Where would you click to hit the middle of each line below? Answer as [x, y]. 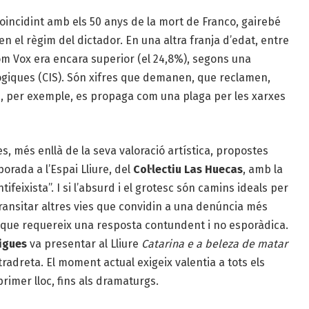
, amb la [262, 169]
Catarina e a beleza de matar [214, 243]
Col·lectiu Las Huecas [188, 169]
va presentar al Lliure [84, 243]
